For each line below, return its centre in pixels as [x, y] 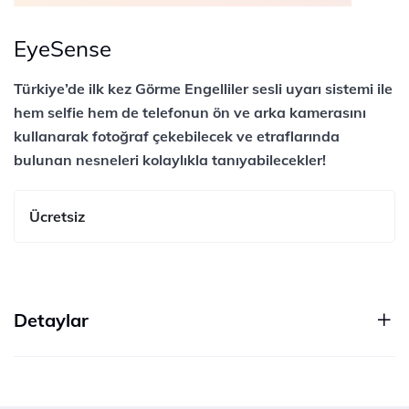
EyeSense [63, 48]
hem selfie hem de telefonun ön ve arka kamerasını [190, 112]
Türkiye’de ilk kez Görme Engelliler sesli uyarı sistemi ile [203, 89]
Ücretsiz [57, 216]
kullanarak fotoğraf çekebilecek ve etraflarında [177, 136]
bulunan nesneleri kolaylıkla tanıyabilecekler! [170, 160]
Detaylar [51, 320]
